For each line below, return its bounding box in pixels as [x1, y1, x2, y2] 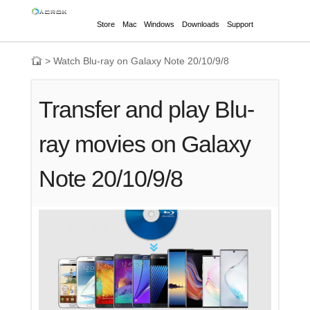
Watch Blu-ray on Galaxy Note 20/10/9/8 [53, 55, 229, 66]
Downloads [182, 20, 220, 28]
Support [226, 20, 253, 28]
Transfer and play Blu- [39, 97, 255, 122]
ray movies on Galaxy [39, 131, 251, 157]
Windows [144, 20, 175, 28]
